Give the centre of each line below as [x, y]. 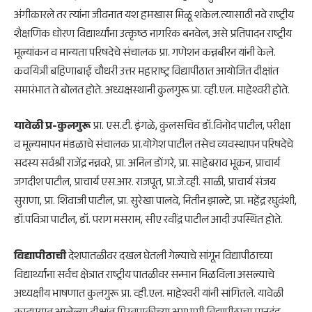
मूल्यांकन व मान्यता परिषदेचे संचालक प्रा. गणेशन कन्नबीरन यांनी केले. [145, 54]
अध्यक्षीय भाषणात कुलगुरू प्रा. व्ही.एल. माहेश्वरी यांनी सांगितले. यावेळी [149, 295]
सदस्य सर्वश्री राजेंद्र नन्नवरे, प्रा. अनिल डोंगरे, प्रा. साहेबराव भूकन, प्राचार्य [147, 165]
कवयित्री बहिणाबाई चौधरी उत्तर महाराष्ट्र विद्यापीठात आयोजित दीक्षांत [146, 72]
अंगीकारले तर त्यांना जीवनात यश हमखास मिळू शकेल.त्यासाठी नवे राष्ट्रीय [154, 16]
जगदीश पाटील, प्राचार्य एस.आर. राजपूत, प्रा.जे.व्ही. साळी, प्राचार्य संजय [145, 184]
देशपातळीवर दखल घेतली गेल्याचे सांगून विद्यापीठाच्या [169, 257]
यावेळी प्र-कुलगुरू [52, 127]
